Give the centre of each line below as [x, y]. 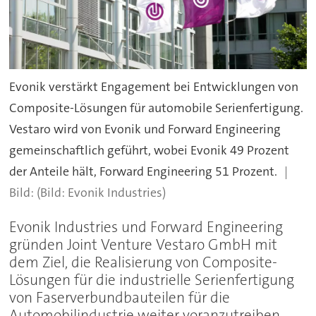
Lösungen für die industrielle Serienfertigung [152, 280]
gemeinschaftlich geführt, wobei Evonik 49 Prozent [150, 150]
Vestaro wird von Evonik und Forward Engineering [145, 129]
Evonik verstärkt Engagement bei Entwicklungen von [154, 86]
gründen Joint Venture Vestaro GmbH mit [144, 244]
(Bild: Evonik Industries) [102, 192]
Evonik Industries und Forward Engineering [146, 227]
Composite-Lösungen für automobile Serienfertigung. [157, 108]
